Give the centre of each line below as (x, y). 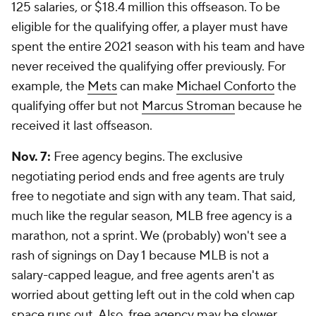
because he (268, 106)
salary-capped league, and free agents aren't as (143, 275)
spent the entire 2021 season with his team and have (158, 47)
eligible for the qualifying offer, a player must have (150, 27)
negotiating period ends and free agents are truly (148, 177)
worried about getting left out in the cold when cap (153, 295)
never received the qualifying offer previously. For (148, 67)
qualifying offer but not (77, 106)
